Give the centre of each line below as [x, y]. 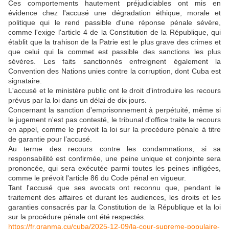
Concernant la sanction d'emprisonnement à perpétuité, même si [114, 110]
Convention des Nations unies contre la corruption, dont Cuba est [114, 71]
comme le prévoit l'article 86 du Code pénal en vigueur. [97, 178]
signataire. [25, 81]
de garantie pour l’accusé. [50, 139]
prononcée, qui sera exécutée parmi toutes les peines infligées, [114, 168]
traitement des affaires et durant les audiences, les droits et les [114, 197]
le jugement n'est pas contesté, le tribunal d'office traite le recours [114, 120]
